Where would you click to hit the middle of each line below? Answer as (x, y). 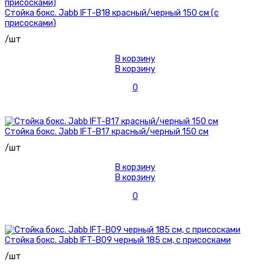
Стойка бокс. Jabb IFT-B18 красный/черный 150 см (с (112, 13)
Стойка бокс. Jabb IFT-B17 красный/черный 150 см (107, 132)
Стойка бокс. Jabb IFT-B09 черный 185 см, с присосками (118, 240)
